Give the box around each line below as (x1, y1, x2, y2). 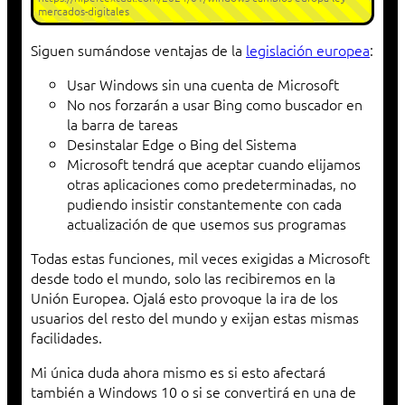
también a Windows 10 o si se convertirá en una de (31, 381, 356, 402)
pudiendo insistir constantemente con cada (67, 193, 342, 214)
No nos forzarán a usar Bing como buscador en (67, 94, 363, 115)
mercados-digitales (38, 4, 129, 19)
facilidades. (31, 327, 102, 348)
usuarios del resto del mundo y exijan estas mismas (31, 307, 359, 328)
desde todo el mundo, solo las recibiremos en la (31, 268, 335, 288)
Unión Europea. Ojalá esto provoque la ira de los (31, 287, 338, 308)
